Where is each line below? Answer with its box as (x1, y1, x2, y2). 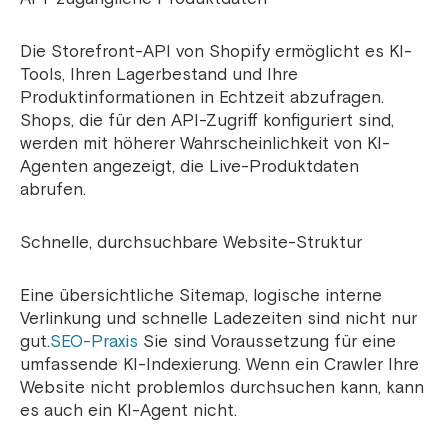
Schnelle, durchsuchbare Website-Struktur (20, 232, 362, 254)
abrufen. (20, 179, 86, 201)
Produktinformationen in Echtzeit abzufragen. (20, 87, 384, 109)
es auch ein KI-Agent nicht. (20, 400, 237, 422)
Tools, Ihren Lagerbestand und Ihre (20, 64, 298, 86)
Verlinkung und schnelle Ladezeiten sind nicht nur (20, 308, 417, 330)
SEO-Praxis (50, 331, 138, 353)
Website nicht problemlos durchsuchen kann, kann (20, 377, 424, 399)
